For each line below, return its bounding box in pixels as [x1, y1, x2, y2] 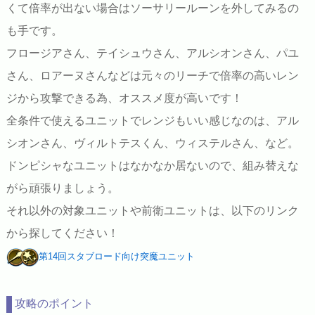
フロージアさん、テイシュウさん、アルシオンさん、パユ [6, 46, 299, 59]
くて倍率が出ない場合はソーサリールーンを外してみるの [6, 1, 299, 14]
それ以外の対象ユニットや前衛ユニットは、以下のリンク [6, 204, 299, 217]
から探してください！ [6, 226, 119, 239]
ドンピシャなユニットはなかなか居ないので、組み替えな [6, 159, 299, 172]
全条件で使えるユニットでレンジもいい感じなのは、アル [6, 114, 299, 127]
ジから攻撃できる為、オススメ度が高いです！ [6, 91, 243, 104]
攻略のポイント [14, 297, 94, 309]
